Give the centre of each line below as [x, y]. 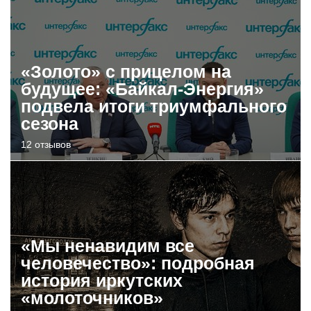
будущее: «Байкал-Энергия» [142, 89]
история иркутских [102, 280]
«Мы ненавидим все [108, 246]
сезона [50, 124]
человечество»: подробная [138, 263]
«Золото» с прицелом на [126, 72]
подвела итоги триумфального [154, 106]
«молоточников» [92, 298]
